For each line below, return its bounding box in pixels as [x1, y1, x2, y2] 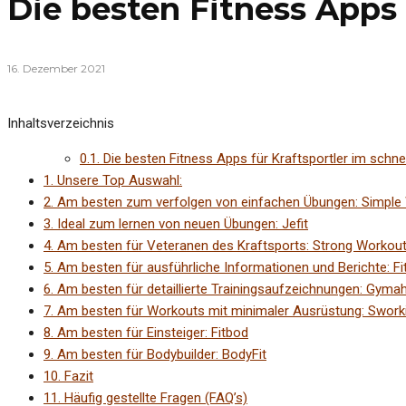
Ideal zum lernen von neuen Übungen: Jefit [53, 216, 308, 233]
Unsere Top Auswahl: [53, 172, 182, 189]
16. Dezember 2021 [7, 62, 105, 76]
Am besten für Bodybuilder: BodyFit [53, 346, 266, 363]
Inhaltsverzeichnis [7, 115, 114, 132]
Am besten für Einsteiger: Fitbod [53, 324, 248, 342]
